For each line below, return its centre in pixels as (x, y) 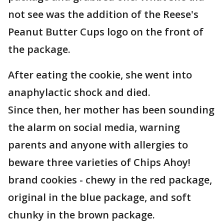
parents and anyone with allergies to (98, 145)
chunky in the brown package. (81, 215)
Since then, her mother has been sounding (111, 110)
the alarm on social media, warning (94, 127)
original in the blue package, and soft (99, 197)
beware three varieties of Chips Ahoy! (99, 162)
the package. (39, 49)
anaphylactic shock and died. (79, 92)
